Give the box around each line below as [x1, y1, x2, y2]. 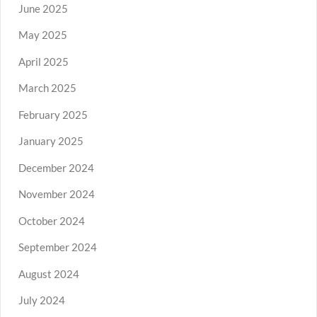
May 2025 [18, 28, 67, 42]
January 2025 [18, 134, 83, 148]
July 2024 [18, 294, 65, 307]
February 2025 [18, 108, 88, 121]
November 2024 [18, 188, 95, 201]
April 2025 [18, 54, 69, 68]
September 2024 [18, 241, 97, 254]
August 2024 [18, 267, 79, 280]
